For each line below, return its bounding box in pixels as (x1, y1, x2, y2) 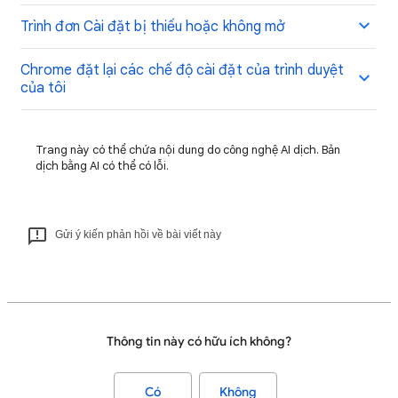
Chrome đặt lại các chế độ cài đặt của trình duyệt (20, 61, 344, 79)
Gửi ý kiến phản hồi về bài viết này (55, 228, 221, 241)
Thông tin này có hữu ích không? (107, 334, 291, 349)
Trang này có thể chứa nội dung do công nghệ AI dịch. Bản (36, 142, 340, 157)
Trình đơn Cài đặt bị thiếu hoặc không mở (20, 18, 285, 36)
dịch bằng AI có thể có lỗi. (36, 158, 169, 173)
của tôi (20, 79, 67, 97)
